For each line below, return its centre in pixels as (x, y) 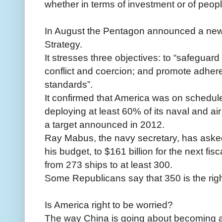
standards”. (69, 84)
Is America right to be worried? (109, 204)
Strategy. (63, 44)
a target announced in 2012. (105, 124)
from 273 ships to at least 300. (109, 164)
